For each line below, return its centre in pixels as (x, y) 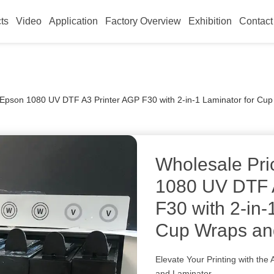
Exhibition (210, 21)
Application (74, 21)
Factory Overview (143, 21)
